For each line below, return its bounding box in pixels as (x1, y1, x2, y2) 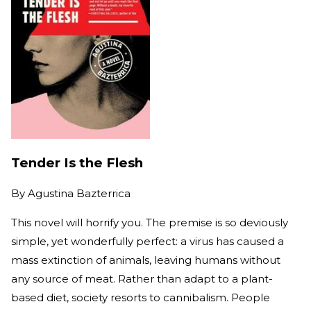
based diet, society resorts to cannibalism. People (11, 290, 270, 304)
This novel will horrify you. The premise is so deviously (11, 215, 288, 229)
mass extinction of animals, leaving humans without (11, 253, 280, 267)
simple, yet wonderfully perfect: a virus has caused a (11, 234, 284, 248)
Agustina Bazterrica (28, 186, 131, 200)
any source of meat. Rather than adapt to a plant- (11, 271, 273, 285)
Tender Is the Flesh (11, 155, 143, 171)
